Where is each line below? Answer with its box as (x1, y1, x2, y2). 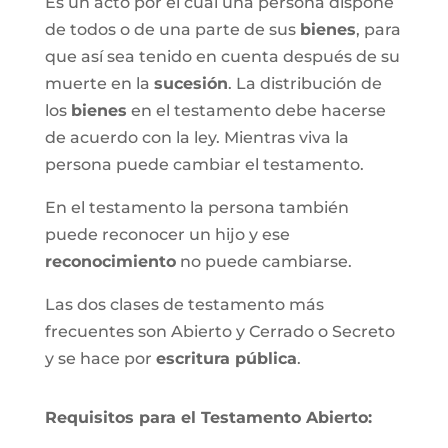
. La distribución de (227, 74, 382, 93)
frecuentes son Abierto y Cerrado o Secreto (44, 322, 395, 341)
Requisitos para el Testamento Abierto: (44, 408, 372, 427)
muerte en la (44, 74, 154, 93)
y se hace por (44, 349, 156, 368)
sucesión (153, 74, 228, 93)
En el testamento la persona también (44, 198, 349, 217)
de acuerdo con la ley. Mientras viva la (44, 128, 349, 147)
